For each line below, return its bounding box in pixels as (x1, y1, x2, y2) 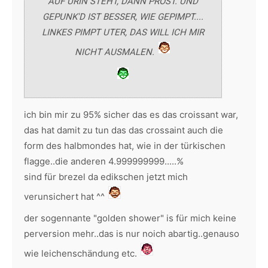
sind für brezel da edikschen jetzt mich (24, 171, 188, 182)
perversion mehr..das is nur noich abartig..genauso (24, 228, 239, 239)
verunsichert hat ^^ (24, 191, 107, 202)
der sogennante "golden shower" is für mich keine (24, 212, 236, 224)
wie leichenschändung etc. (24, 248, 139, 259)
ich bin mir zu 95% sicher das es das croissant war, (24, 109, 238, 120)
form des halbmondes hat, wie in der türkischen (24, 140, 226, 151)
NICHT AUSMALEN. (74, 47, 157, 57)
